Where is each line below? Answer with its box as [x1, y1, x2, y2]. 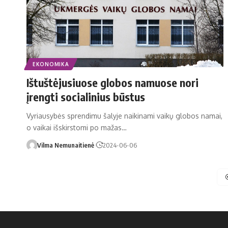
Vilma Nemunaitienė [37, 140, 94, 149]
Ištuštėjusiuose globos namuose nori [26, 75, 198, 90]
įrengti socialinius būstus [26, 89, 145, 104]
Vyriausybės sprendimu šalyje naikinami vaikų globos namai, [26, 111, 222, 120]
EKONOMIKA [33, 61, 69, 67]
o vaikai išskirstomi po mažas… [26, 123, 127, 132]
